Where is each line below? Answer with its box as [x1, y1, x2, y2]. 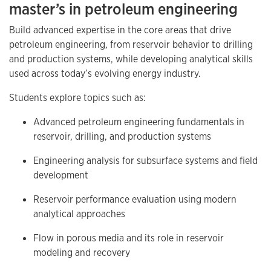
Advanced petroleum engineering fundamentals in [33, 116, 244, 129]
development [33, 169, 88, 182]
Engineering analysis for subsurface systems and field [33, 154, 258, 168]
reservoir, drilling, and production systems [33, 130, 211, 143]
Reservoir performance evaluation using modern [33, 193, 237, 206]
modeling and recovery [33, 246, 130, 260]
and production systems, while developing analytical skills [9, 53, 253, 66]
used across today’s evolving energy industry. [9, 67, 201, 80]
